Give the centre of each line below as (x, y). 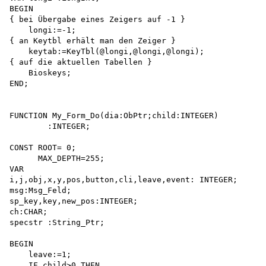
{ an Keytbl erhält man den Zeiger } (93, 41)
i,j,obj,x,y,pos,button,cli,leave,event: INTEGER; (126, 180)
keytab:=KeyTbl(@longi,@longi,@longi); (107, 52)
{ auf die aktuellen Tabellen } (81, 62)
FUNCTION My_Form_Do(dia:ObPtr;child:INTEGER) (114, 116)
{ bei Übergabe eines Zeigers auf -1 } (100, 20)
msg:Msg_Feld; (40, 191)
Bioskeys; (40, 73)
